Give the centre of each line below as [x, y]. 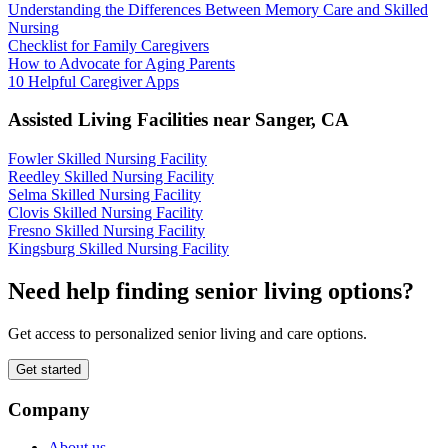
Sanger [283, 120]
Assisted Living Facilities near [131, 120]
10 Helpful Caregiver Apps [93, 81]
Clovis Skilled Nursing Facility [105, 213]
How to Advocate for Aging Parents [121, 63]
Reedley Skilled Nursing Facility [111, 177]
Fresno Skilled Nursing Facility [106, 231]
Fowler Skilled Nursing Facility [107, 159]
